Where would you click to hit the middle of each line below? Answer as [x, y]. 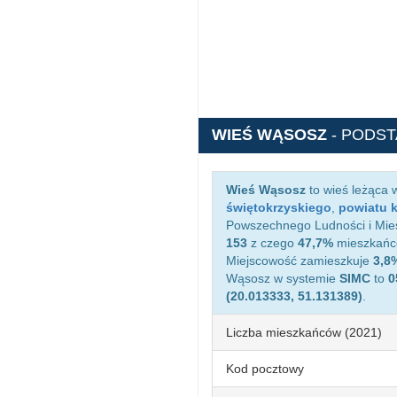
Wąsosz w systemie [283, 278]
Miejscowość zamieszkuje [300, 261]
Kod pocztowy [265, 369]
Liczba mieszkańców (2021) [304, 332]
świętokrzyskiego [279, 207]
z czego [272, 243]
